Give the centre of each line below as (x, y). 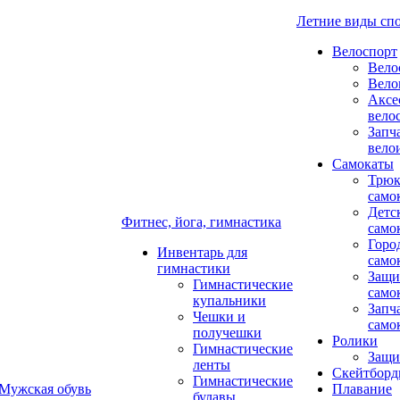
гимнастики (194, 268)
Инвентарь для (202, 252)
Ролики (355, 341)
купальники (229, 300)
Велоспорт (365, 51)
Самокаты (363, 164)
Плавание (362, 389)
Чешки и (219, 317)
